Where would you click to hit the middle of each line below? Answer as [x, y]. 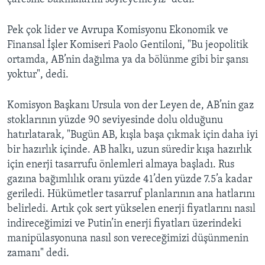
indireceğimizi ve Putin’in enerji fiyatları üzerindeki [124, 224]
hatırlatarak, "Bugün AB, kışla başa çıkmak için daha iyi [132, 135]
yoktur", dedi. [38, 75]
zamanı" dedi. [38, 254]
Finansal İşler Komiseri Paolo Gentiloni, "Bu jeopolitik [128, 46]
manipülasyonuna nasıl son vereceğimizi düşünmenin [128, 239]
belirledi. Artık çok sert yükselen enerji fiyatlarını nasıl [131, 209]
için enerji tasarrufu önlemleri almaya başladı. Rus [121, 165]
